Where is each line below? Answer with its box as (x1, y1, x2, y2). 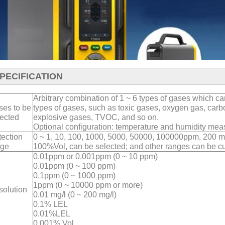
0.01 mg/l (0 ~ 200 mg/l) (33, 190, 117, 199)
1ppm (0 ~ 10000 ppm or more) (33, 181, 143, 190)
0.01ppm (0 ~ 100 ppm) (33, 162, 116, 171)
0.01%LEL (33, 209, 70, 218)
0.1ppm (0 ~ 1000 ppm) (33, 171, 116, 180)
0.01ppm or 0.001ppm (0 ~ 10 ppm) (33, 152, 158, 161)
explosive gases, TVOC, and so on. (33, 113, 159, 122)
